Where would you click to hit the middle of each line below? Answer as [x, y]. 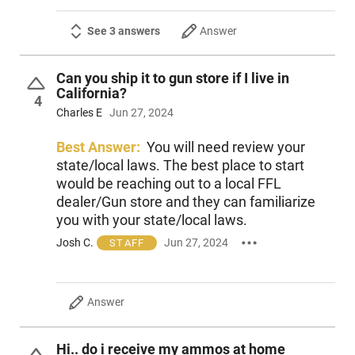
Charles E [79, 113]
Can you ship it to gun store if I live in [172, 78]
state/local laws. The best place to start [180, 166]
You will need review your [225, 147]
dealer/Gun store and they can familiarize [185, 202]
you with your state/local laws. [151, 220]
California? [91, 93]
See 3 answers [123, 31]
